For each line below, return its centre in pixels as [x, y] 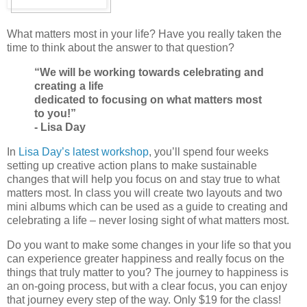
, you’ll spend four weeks [209, 151]
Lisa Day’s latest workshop [84, 151]
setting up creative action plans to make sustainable [132, 165]
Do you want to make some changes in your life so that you [149, 245]
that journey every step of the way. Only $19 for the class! [144, 299]
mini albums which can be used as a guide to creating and [147, 206]
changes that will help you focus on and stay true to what [143, 179]
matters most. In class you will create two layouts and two [145, 193]
